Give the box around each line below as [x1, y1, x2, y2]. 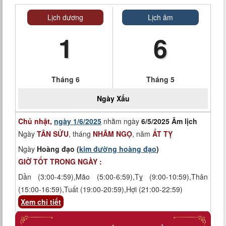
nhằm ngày [101, 116, 141, 126]
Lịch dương [47, 12, 83, 22]
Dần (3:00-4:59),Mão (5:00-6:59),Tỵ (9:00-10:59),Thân [18, 172, 208, 182]
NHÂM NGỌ [93, 129, 132, 139]
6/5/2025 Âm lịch [141, 116, 197, 126]
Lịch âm [148, 12, 173, 22]
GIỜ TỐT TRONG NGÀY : [18, 156, 102, 166]
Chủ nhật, [18, 116, 54, 126]
